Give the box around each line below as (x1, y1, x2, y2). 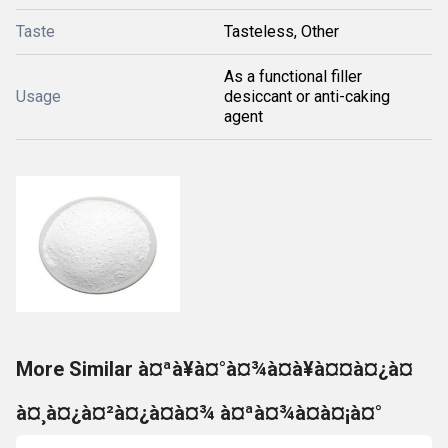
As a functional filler (224, 66, 362, 86)
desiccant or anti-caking (224, 86, 390, 106)
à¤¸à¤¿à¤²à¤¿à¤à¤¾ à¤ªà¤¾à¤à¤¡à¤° (16, 400, 382, 425)
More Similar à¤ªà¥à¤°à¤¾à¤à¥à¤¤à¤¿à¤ (16, 356, 413, 381)
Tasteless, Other (224, 21, 339, 41)
